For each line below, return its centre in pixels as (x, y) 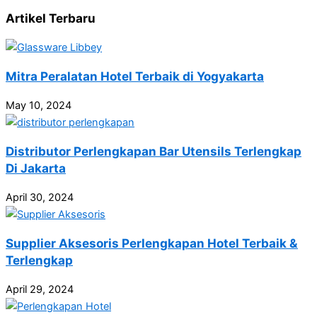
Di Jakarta (36, 168)
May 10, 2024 (39, 105)
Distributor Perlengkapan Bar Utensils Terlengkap (154, 151)
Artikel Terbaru (51, 18)
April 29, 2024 (40, 289)
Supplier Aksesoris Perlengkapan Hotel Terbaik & (152, 243)
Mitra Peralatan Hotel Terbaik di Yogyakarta (135, 76)
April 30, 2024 (40, 197)
